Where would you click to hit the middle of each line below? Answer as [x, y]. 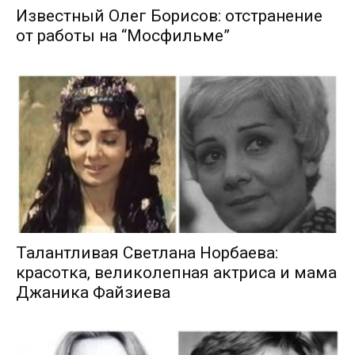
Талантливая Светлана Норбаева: [147, 252]
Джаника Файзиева [93, 292]
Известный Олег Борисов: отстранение [169, 16]
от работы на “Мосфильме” [123, 36]
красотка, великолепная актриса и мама [176, 272]
